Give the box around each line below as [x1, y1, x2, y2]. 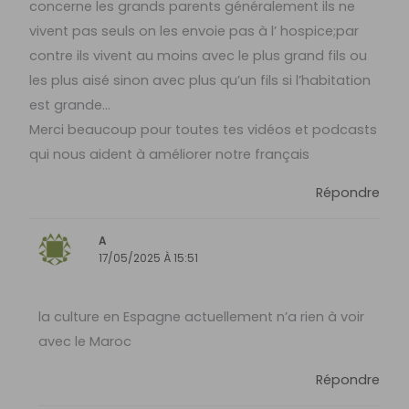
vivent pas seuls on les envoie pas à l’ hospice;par [29, 22, 360, 41]
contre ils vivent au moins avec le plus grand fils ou [29, 47, 368, 66]
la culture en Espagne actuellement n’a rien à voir [37, 308, 364, 327]
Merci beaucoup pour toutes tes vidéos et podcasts [29, 121, 378, 140]
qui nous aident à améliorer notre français [29, 145, 310, 164]
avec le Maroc [37, 332, 131, 351]
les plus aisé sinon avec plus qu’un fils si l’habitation [29, 71, 372, 90]
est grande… [29, 96, 111, 115]
